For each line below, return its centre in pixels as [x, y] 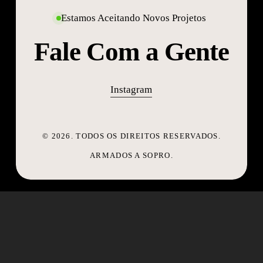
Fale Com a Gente [131, 52]
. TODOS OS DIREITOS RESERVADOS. [146, 136]
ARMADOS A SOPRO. [131, 155]
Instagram [131, 90]
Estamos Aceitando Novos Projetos [134, 18]
